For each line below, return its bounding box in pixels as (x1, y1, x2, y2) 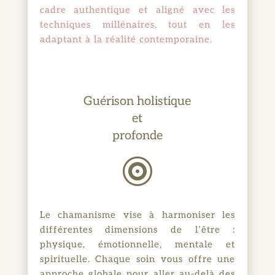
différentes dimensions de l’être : (39, 223, 236, 235)
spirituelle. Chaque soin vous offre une (39, 253, 236, 265)
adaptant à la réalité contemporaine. (39, 33, 212, 45)
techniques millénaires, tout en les (39, 18, 236, 30)
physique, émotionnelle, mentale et (39, 238, 236, 250)
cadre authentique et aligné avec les (39, 4, 236, 15)
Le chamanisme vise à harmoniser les (39, 209, 236, 220)
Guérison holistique (83, 93, 192, 109)
